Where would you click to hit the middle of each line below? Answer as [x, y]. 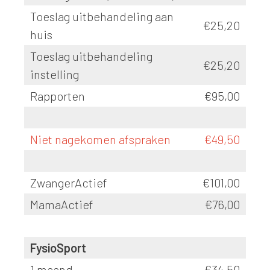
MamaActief [63, 204]
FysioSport [58, 248]
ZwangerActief [69, 183]
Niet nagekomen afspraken [100, 139]
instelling [55, 74]
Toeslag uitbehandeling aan [102, 16]
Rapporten [58, 96]
